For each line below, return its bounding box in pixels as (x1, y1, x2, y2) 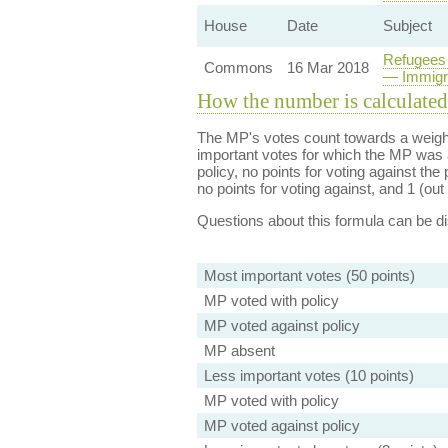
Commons (203, 59, 273, 76)
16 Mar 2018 (286, 59, 369, 76)
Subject (382, 17, 432, 34)
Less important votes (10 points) (203, 367, 414, 384)
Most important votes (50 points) (203, 267, 415, 284)
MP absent (203, 342, 275, 359)
